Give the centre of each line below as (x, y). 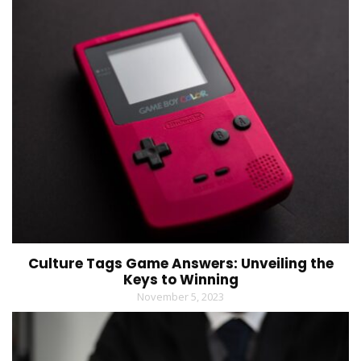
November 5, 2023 (180, 297)
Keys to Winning (180, 280)
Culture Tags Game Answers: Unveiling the (180, 264)
